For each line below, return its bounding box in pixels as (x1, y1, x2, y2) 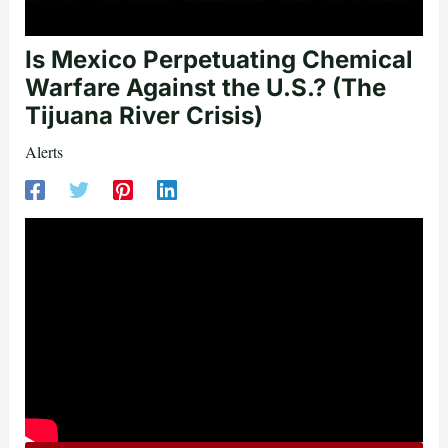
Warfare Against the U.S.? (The (24, 73, 386, 103)
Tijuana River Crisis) (24, 101, 263, 131)
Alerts (24, 141, 63, 163)
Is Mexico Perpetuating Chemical (24, 45, 413, 75)
